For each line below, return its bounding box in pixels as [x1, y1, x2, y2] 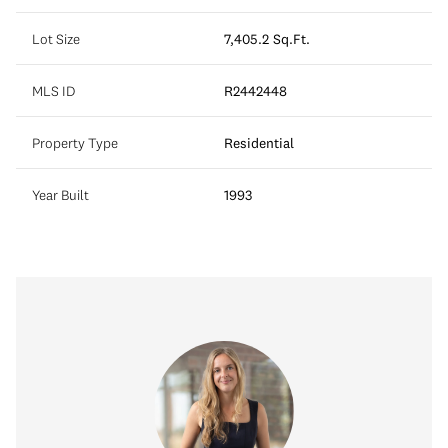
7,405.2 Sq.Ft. [224, 29, 310, 48]
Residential [224, 133, 294, 152]
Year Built [32, 185, 89, 204]
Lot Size [32, 29, 80, 48]
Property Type [32, 133, 118, 152]
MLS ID [32, 81, 75, 100]
